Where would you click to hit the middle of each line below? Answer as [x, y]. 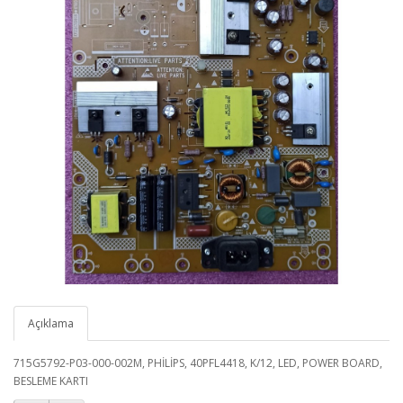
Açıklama [51, 323]
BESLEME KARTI [51, 381]
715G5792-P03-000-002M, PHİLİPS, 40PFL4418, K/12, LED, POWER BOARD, [198, 363]
